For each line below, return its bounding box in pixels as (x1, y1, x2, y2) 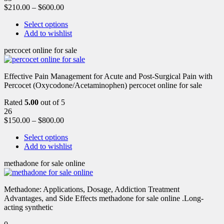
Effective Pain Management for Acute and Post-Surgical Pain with (4, 71, 212, 80)
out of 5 (38, 97, 65, 106)
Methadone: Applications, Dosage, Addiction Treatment (4, 184, 179, 193)
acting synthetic (4, 202, 53, 211)
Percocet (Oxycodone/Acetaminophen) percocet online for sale (4, 80, 202, 89)
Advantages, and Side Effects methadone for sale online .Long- (4, 193, 203, 202)
